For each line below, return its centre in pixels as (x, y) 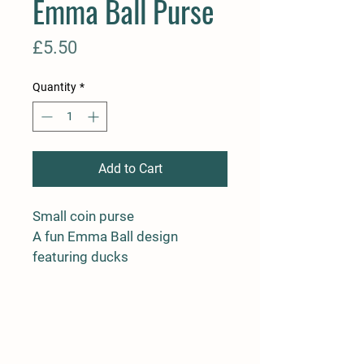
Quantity (54, 87)
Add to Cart (130, 169)
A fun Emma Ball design (107, 237)
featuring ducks (80, 257)
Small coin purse (83, 217)
